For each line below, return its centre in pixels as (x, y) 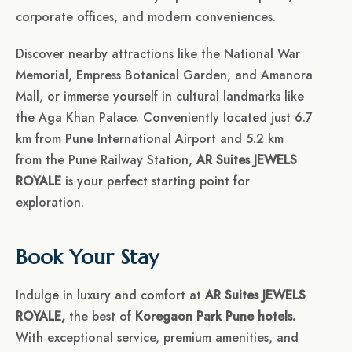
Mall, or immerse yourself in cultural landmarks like (160, 97)
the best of (102, 317)
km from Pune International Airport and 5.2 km (150, 139)
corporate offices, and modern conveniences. (146, 17)
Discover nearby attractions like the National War (158, 54)
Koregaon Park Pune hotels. (215, 317)
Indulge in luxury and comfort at (110, 295)
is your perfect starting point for (156, 181)
